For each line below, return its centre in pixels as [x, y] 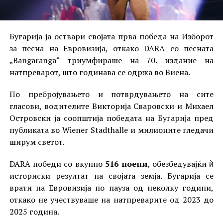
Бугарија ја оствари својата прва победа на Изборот [111, 37]
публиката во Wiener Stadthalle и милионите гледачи [111, 130]
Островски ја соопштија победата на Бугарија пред [111, 118]
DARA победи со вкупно [57, 164]
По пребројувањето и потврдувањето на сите [111, 94]
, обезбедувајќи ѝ [181, 164]
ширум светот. [37, 142]
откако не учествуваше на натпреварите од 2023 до [111, 200]
